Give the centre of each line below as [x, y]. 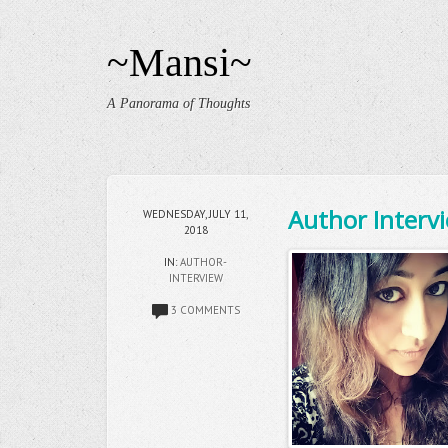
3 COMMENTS [205, 310]
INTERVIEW [195, 278]
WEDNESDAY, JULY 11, [195, 214]
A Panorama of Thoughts [178, 103]
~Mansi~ [179, 62]
